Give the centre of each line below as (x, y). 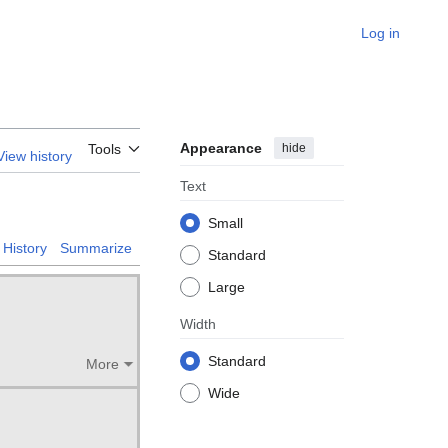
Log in (380, 33)
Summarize (95, 248)
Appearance (221, 148)
